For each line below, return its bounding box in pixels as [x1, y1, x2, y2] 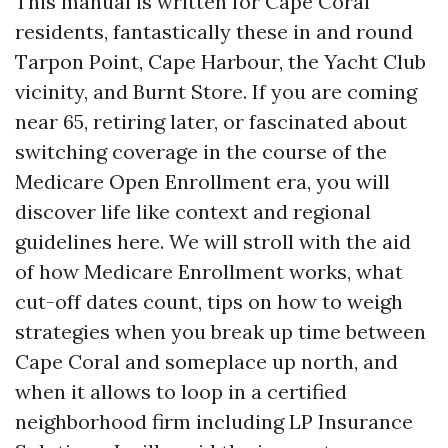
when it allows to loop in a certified [15, 379, 347, 404]
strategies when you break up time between [15, 319, 426, 344]
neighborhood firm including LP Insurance [15, 409, 413, 434]
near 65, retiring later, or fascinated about [15, 109, 407, 134]
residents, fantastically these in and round [15, 19, 413, 44]
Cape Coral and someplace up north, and [15, 349, 398, 374]
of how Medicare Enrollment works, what [15, 259, 403, 284]
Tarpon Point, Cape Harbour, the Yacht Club [15, 49, 426, 74]
